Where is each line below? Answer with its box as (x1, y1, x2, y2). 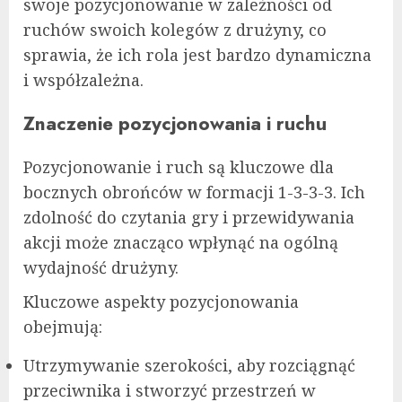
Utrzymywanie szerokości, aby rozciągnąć (23, 354, 355, 376)
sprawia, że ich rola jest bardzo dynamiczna (23, 43, 371, 66)
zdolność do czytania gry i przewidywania (23, 205, 354, 228)
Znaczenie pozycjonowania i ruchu (23, 109, 327, 137)
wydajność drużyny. (23, 256, 179, 278)
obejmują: (23, 315, 102, 337)
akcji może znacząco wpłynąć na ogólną (23, 231, 338, 253)
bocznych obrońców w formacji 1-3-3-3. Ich (23, 180, 365, 203)
